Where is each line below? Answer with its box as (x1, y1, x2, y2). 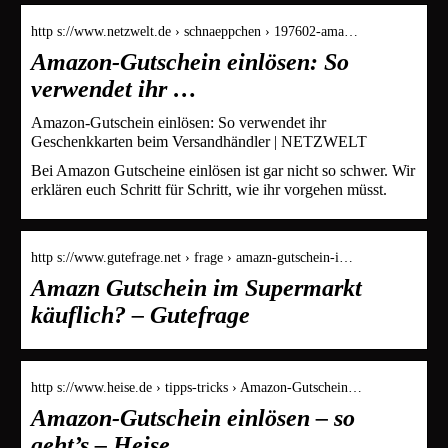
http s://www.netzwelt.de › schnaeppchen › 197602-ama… (31, 23, 358, 39)
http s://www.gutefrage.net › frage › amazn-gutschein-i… (31, 249, 353, 265)
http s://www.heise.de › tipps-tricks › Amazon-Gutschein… (31, 379, 362, 395)
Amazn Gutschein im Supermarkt (31, 274, 362, 301)
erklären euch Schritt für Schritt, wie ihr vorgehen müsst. (31, 180, 387, 198)
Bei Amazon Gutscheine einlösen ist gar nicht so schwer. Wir (31, 161, 415, 179)
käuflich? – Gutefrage (31, 301, 250, 328)
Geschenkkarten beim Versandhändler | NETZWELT (31, 132, 367, 150)
